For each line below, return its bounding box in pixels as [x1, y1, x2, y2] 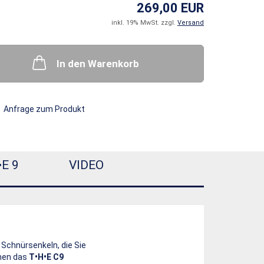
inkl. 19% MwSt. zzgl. [111, 19, 177, 27]
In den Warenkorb [57, 58, 139, 70]
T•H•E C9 [29, 252, 64, 262]
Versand [177, 19, 204, 27]
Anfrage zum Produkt [4, 104, 85, 114]
